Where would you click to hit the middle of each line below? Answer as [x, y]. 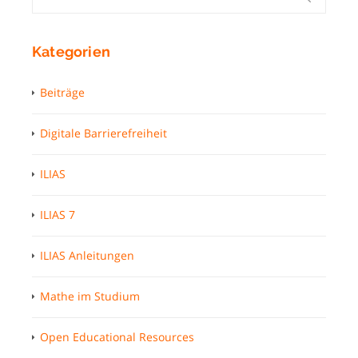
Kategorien [71, 51]
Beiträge [62, 92]
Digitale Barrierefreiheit [103, 133]
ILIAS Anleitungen [87, 255]
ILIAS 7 [58, 214]
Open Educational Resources [117, 336]
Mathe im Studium [90, 296]
